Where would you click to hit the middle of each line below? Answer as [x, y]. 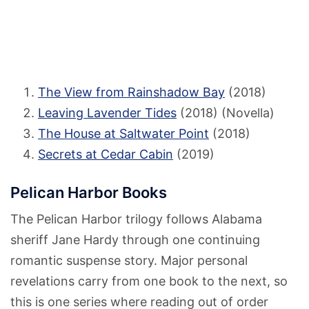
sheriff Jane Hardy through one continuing [135, 239]
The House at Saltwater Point [123, 133]
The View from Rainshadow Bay [131, 92]
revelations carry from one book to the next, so [149, 281]
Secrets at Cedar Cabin [106, 154]
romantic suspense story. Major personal [129, 260]
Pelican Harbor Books [89, 192]
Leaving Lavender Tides [107, 112]
